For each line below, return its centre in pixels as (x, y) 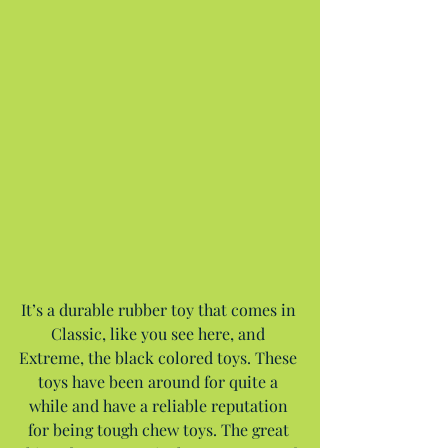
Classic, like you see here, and (160, 333)
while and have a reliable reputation (160, 405)
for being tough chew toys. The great (160, 429)
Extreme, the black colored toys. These (160, 357)
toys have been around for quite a (160, 381)
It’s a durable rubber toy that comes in (160, 309)
